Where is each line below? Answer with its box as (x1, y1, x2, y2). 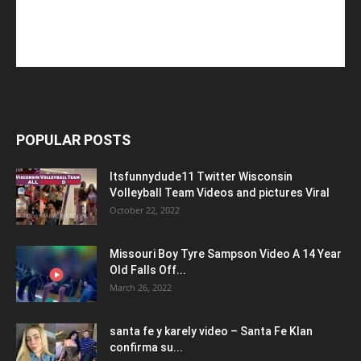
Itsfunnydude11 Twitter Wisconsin (110, 170, 293, 184)
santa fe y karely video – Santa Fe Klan (110, 325, 313, 338)
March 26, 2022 (110, 281, 172, 294)
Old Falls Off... (110, 263, 186, 277)
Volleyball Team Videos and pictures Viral (110, 186, 330, 200)
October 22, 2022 (110, 204, 180, 217)
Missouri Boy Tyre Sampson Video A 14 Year (110, 247, 342, 261)
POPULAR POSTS (16, 131, 131, 149)
